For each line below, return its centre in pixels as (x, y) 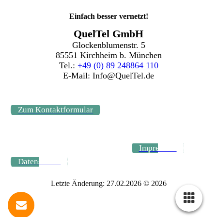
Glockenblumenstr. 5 (108, 45)
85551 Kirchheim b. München (108, 55)
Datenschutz (39, 161)
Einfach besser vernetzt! (108, 16)
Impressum (158, 148)
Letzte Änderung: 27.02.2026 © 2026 (108, 183)
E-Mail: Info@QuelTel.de (108, 75)
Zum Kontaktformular (56, 109)
